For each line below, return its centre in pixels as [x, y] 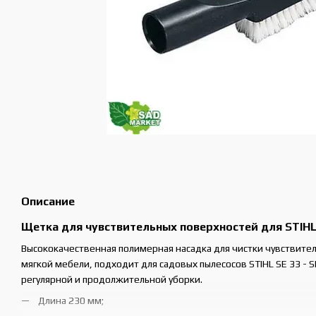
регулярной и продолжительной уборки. [113, 279]
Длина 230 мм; [71, 301]
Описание [48, 201]
